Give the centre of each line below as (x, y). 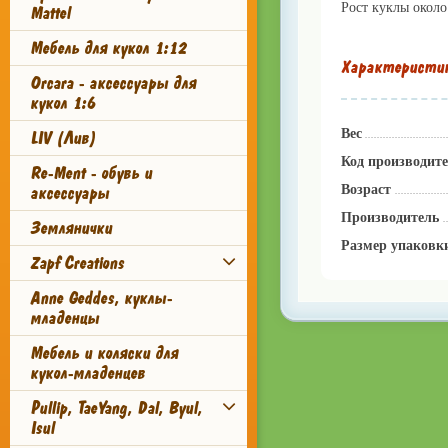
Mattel (50, 13)
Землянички (71, 228)
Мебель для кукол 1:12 (108, 48)
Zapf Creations (77, 263)
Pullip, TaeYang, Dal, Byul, (116, 408)
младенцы (64, 318)
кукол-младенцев (87, 373)
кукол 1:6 (62, 103)
